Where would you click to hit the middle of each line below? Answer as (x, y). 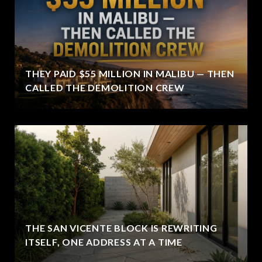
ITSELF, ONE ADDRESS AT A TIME (104, 242)
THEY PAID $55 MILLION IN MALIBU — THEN (130, 73)
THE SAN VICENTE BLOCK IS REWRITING (121, 227)
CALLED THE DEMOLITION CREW (105, 87)
